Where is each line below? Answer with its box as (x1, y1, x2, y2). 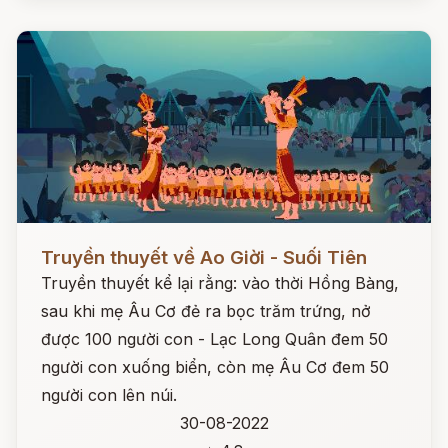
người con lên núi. (41, 385, 177, 405)
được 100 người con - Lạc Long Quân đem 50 (41, 329, 388, 349)
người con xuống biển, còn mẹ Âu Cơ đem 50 (41, 357, 389, 377)
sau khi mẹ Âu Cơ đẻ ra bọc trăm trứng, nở (41, 301, 371, 321)
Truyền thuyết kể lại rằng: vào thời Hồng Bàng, (41, 273, 399, 293)
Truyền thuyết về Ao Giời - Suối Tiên (41, 246, 367, 269)
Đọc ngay (17, 232, 90, 252)
